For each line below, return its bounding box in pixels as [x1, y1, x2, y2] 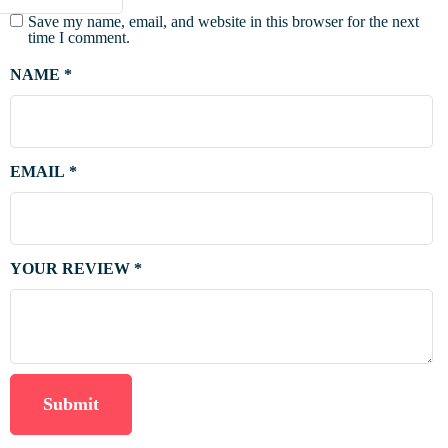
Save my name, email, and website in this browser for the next [28, 13, 419, 31]
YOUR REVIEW [10, 260, 134, 278]
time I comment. [28, 29, 130, 47]
